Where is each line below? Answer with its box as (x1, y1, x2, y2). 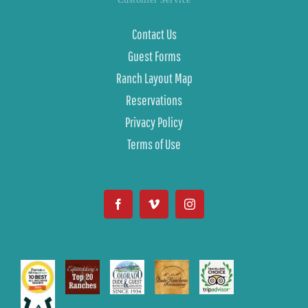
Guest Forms (127, 47, 181, 64)
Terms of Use (127, 135, 181, 152)
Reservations (126, 91, 182, 108)
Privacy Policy (125, 113, 183, 130)
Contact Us (131, 25, 177, 42)
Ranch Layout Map (115, 69, 192, 86)
